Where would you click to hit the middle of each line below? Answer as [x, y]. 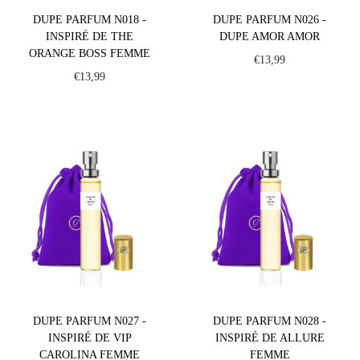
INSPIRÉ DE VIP [90, 337]
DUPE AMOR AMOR [270, 36]
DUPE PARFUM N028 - [270, 321]
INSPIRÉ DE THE [90, 36]
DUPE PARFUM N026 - [270, 19]
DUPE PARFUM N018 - [90, 19]
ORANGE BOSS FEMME [90, 53]
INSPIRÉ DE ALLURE [270, 337]
